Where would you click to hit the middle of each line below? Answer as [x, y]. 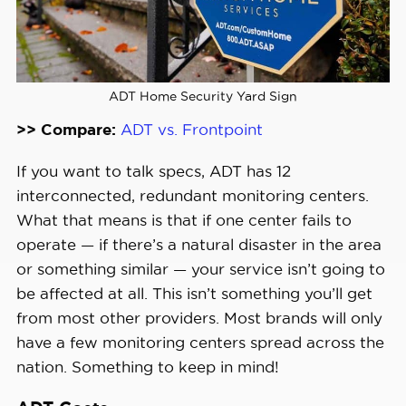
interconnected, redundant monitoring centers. [192, 195]
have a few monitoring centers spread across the [200, 342]
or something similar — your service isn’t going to [200, 268]
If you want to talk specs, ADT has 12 [153, 170]
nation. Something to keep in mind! [147, 366]
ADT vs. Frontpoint [191, 129]
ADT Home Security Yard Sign [203, 97]
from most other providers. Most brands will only [199, 317]
